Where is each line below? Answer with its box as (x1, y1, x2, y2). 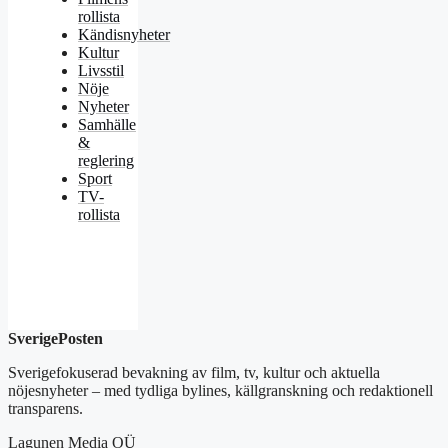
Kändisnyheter (78, 25, 170, 43)
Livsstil (78, 61, 124, 79)
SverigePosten (8, 329, 103, 347)
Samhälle (78, 115, 136, 133)
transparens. (8, 399, 83, 417)
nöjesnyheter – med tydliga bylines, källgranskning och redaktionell (8, 381, 433, 399)
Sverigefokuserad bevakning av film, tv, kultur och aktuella (8, 363, 380, 381)
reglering (78, 151, 134, 169)
